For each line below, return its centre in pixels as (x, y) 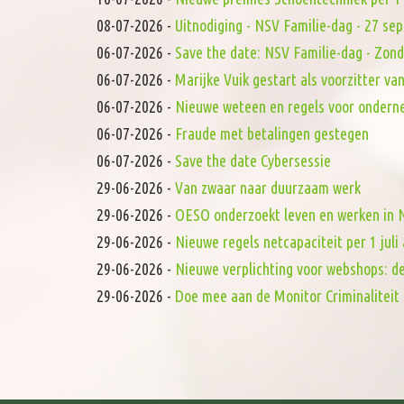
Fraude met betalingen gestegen (272, 134)
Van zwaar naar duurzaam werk (268, 188)
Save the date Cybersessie (253, 161)
